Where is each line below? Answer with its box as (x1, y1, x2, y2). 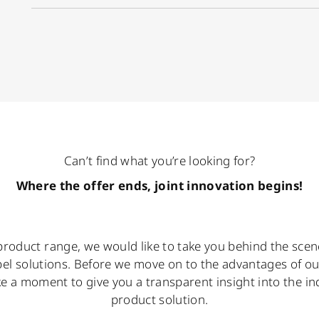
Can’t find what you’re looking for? (63, 152, 256, 169)
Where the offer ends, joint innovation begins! (16, 177, 303, 194)
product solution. (110, 291, 209, 308)
